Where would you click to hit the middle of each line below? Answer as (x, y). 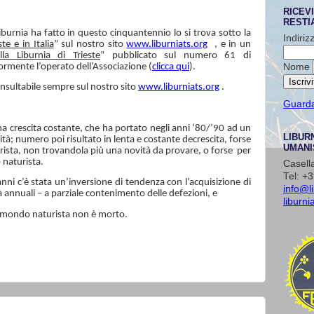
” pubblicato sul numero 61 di (176, 55)
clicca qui (171, 67)
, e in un (233, 44)
